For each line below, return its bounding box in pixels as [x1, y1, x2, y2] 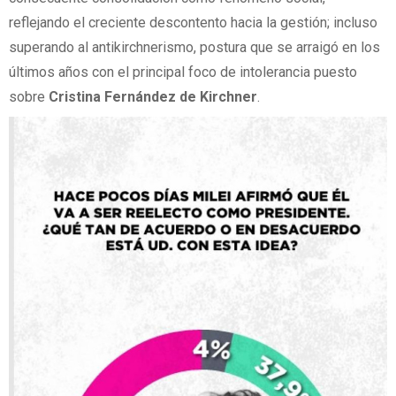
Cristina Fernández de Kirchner [45, 88, 257, 106]
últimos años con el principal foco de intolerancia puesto [9, 64, 357, 81]
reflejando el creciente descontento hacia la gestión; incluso [9, 14, 377, 32]
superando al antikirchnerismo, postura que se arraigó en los [9, 39, 380, 57]
